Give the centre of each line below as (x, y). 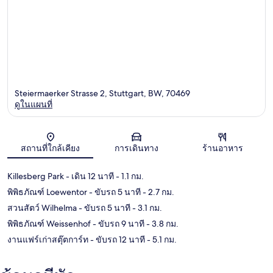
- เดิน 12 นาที (89, 176)
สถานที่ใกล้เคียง (51, 148)
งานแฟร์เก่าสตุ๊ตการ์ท (48, 240)
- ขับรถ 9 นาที (118, 224)
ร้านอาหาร (222, 148)
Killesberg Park (36, 176)
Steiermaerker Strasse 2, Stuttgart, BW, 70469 (102, 94)
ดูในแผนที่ (34, 105)
